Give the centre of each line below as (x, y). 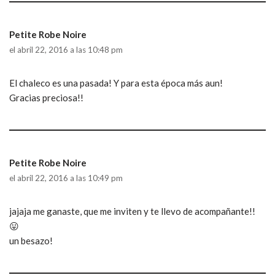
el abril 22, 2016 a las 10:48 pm (66, 49)
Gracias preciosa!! (46, 97)
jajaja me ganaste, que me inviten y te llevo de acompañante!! (132, 211)
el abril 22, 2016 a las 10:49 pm (66, 178)
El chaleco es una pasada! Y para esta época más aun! (116, 83)
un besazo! (31, 240)
